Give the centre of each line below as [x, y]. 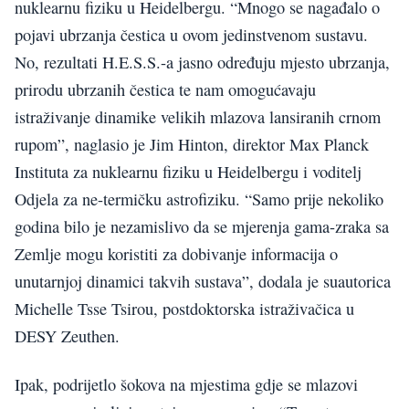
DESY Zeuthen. [67, 336]
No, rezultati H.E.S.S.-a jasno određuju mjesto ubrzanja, [202, 63]
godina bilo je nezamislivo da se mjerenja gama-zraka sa [202, 227]
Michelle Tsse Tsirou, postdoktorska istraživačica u [184, 309]
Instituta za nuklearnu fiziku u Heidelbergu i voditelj [188, 172]
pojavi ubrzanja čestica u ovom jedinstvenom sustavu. [191, 35]
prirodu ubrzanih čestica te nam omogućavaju [165, 90]
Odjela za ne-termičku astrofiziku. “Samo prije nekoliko [199, 199]
